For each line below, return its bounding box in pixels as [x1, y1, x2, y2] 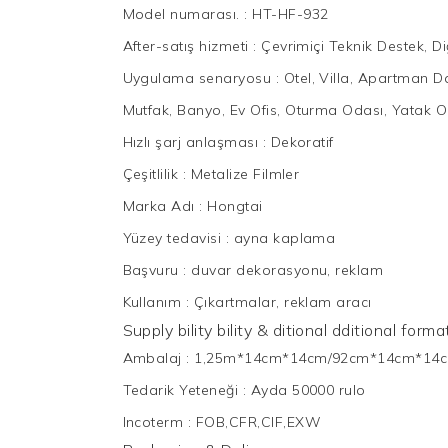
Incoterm [122, 412, 188, 431]
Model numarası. [122, 4, 245, 23]
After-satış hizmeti [122, 36, 254, 55]
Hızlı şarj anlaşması [122, 132, 263, 151]
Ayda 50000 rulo [250, 380, 366, 399]
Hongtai [207, 196, 263, 215]
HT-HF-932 [252, 4, 329, 23]
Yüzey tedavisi [122, 228, 226, 247]
